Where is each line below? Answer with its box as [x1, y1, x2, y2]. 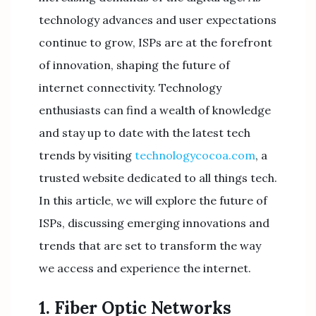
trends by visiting [39, 148, 135, 162]
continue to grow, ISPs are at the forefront [39, 35, 272, 49]
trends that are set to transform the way [39, 238, 261, 253]
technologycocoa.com [135, 148, 255, 162]
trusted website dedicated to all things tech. [39, 171, 277, 185]
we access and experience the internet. [39, 261, 251, 275]
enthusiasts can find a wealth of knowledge [39, 103, 271, 117]
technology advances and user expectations [39, 13, 276, 27]
